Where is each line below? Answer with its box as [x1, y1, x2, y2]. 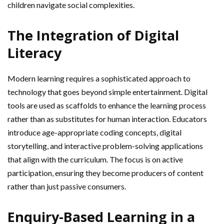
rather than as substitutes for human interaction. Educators [7, 114, 207, 123]
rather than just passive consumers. [7, 181, 126, 191]
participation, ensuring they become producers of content [7, 168, 203, 177]
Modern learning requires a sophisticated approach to [7, 73, 190, 83]
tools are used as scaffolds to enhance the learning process [7, 100, 206, 110]
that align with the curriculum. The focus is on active [7, 154, 183, 164]
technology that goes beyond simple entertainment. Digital [7, 87, 207, 96]
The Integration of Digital [7, 26, 179, 44]
